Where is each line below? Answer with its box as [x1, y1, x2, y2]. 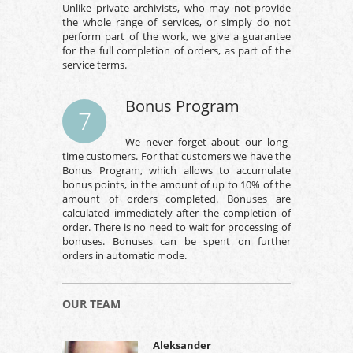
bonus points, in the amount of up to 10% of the [62, 176, 291, 191]
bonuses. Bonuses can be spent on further [62, 233, 291, 248]
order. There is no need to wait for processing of [62, 219, 291, 234]
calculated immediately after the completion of [62, 205, 291, 220]
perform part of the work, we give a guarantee [62, 28, 291, 43]
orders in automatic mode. [62, 247, 187, 262]
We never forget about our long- [125, 134, 291, 149]
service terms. [62, 57, 127, 72]
